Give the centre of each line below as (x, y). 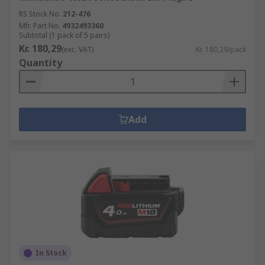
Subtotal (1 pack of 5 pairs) (64, 35)
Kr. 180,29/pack (221, 49)
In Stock (51, 253)
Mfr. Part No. (40, 26)
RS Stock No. (40, 14)
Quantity (41, 63)
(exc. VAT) (77, 49)
